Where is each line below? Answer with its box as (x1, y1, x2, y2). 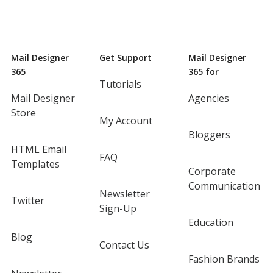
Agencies (188, 91, 229, 105)
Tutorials (99, 77, 142, 91)
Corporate (188, 165, 236, 179)
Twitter (10, 194, 44, 208)
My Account (99, 114, 153, 128)
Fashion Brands (188, 252, 260, 266)
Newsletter (99, 187, 151, 201)
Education (188, 216, 233, 230)
